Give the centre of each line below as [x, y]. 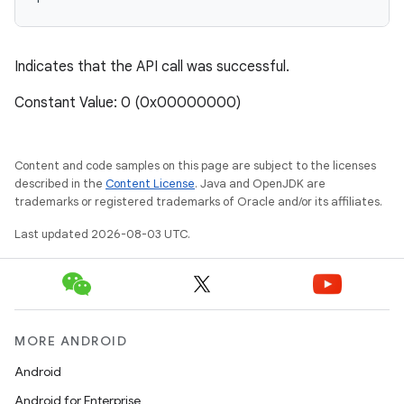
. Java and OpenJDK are [260, 184]
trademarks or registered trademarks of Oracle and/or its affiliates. [198, 202]
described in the [60, 184]
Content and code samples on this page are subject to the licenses [195, 165]
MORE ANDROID [71, 341]
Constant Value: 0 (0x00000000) [128, 103]
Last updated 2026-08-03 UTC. [102, 234]
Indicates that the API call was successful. [152, 67]
